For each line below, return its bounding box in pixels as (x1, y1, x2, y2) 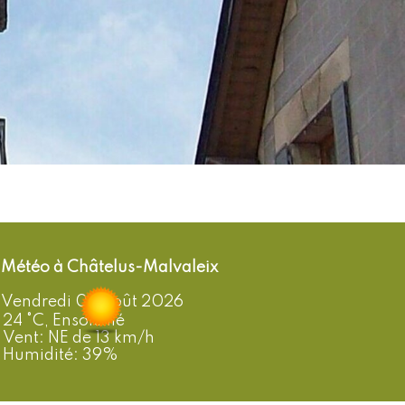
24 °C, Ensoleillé (3, 313, 125, 329)
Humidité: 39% (3, 347, 118, 363)
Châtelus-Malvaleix (67, 259, 218, 276)
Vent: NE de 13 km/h (3, 330, 155, 346)
